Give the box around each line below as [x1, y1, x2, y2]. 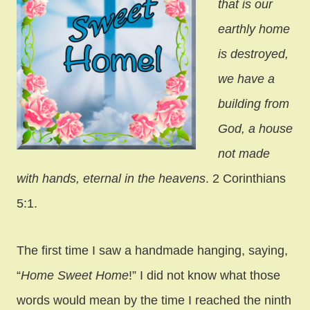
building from [218, 96, 289, 111]
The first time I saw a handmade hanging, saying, [17, 243, 288, 257]
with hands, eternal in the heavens [17, 171, 206, 185]
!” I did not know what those [129, 268, 280, 282]
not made [218, 146, 270, 161]
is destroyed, [218, 46, 289, 61]
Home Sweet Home [21, 268, 129, 282]
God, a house [218, 121, 293, 136]
